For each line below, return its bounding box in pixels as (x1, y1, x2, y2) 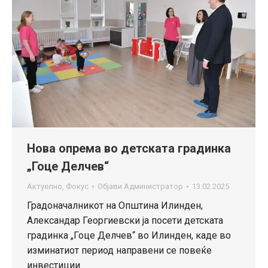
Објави (98, 181, 124, 191)
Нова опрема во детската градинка (27, 141, 231, 156)
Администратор (124, 181, 183, 191)
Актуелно (27, 181, 62, 191)
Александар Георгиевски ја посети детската (27, 214, 223, 226)
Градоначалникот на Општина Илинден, (27, 199, 203, 211)
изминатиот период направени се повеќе (27, 244, 212, 256)
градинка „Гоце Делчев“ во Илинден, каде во (27, 229, 231, 241)
